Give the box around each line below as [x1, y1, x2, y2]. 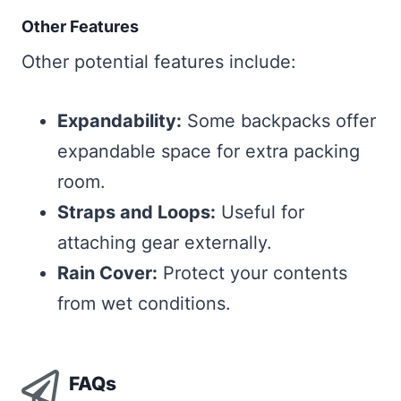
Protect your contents [158, 262, 347, 285]
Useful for [216, 201, 304, 224]
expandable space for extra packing [57, 141, 360, 163]
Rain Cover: [57, 262, 158, 285]
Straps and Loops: [57, 201, 216, 224]
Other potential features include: [21, 51, 296, 73]
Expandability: [57, 110, 182, 132]
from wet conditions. [57, 293, 231, 315]
